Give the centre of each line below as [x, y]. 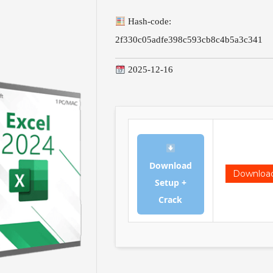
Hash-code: [149, 21]
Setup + [170, 183]
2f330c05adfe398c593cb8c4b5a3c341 [189, 40]
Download [170, 165]
